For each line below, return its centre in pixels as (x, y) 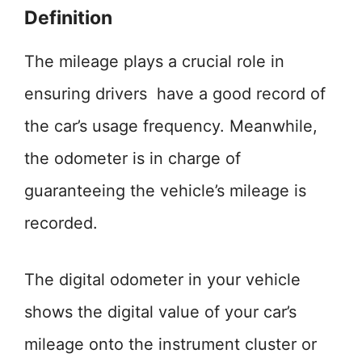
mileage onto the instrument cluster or (170, 344)
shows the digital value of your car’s (160, 312)
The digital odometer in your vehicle (162, 280)
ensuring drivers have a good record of (175, 94)
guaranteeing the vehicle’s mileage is (165, 191)
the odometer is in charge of (133, 158)
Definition (68, 18)
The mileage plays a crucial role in (154, 61)
